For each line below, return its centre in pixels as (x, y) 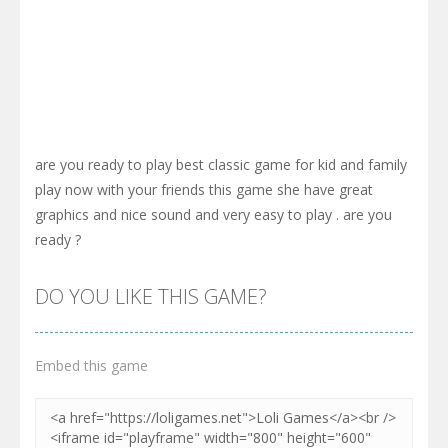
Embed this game (91, 366)
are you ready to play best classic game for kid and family (221, 165)
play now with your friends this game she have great (204, 190)
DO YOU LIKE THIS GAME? (151, 297)
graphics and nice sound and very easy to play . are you (213, 215)
